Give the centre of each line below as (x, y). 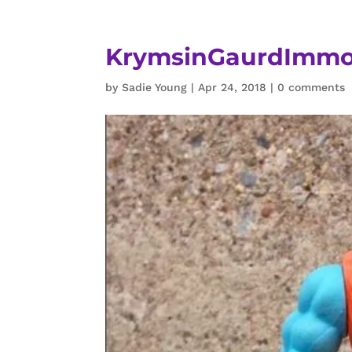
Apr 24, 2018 (233, 87)
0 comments (312, 87)
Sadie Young (155, 87)
